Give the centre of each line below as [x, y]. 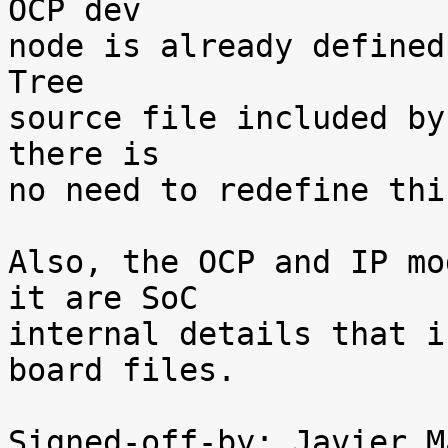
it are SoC [103, 298]
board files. [122, 370]
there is [84, 154]
